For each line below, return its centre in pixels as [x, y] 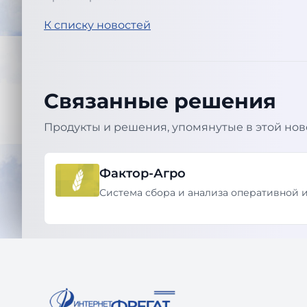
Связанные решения [160, 101]
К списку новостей [97, 25]
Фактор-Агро [143, 173]
